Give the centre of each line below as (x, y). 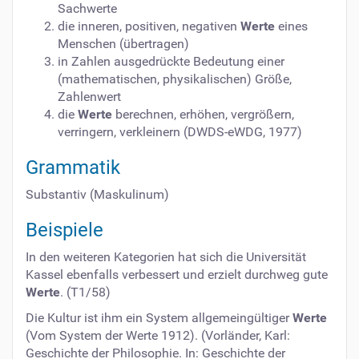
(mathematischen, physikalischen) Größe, (175, 79)
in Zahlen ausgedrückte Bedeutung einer (171, 61)
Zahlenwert (89, 96)
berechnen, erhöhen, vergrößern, (203, 114)
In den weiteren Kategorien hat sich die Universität (166, 256)
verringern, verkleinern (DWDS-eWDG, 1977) (180, 131)
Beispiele (65, 230)
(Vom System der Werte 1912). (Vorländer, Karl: (158, 335)
